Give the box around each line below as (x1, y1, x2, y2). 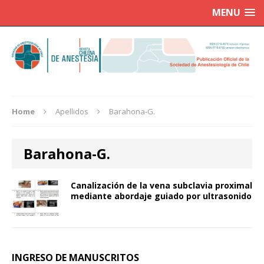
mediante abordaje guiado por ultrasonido (71, 190, 252, 202)
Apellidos (55, 106, 88, 117)
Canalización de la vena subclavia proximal (71, 180, 252, 192)
